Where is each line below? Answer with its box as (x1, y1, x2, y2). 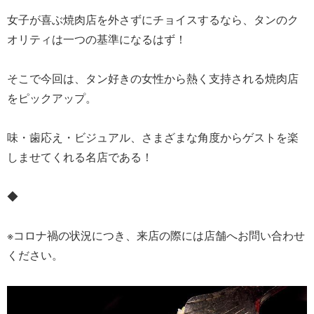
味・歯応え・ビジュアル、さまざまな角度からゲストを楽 (7, 128, 299, 145)
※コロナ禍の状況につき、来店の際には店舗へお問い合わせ (7, 226, 305, 243)
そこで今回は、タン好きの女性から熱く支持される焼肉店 (7, 69, 299, 86)
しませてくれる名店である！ (7, 148, 153, 165)
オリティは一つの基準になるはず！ (7, 30, 186, 47)
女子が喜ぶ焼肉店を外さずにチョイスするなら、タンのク (7, 11, 299, 27)
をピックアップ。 (7, 89, 97, 106)
